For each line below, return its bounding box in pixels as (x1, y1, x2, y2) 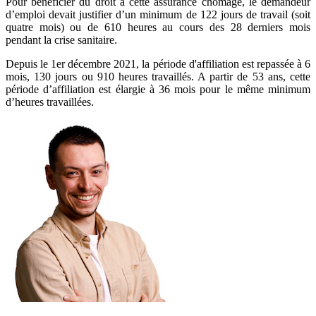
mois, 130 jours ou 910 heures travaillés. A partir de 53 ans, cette (6, 71, 310, 83)
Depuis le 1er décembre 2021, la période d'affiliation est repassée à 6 (6, 58, 310, 71)
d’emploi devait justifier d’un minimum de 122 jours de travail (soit (6, 8, 310, 21)
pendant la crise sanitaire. (6, 34, 117, 47)
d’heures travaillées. (6, 96, 94, 109)
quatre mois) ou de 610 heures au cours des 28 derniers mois (6, 21, 310, 34)
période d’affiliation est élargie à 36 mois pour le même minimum (6, 83, 310, 96)
